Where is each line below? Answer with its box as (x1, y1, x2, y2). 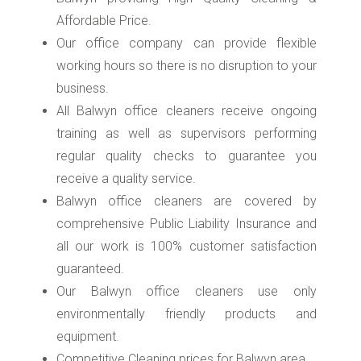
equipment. (56, 329, 119, 345)
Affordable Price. (56, 13, 151, 29)
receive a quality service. (56, 171, 196, 187)
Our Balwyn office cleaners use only (56, 284, 317, 300)
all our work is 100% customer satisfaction (56, 239, 317, 255)
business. (56, 81, 109, 97)
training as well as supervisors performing (56, 126, 317, 142)
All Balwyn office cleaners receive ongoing (56, 103, 317, 119)
